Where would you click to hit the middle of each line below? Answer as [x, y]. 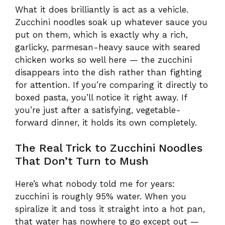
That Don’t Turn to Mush [82, 161]
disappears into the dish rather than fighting [108, 72]
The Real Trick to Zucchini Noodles [109, 148]
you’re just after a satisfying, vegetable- [98, 110]
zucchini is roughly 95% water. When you [101, 196]
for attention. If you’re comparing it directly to [111, 85]
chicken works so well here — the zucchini [103, 60]
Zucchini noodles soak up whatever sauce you [111, 22]
